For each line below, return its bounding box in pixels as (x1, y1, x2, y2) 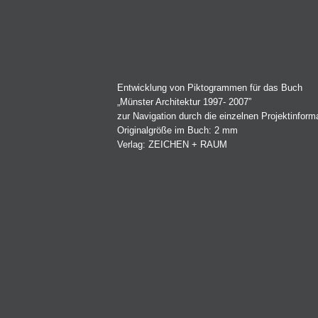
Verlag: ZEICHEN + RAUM (117, 139, 227, 150)
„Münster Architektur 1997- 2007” (117, 97, 251, 107)
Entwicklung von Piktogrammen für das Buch (117, 82, 302, 93)
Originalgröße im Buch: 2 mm (117, 125, 238, 136)
